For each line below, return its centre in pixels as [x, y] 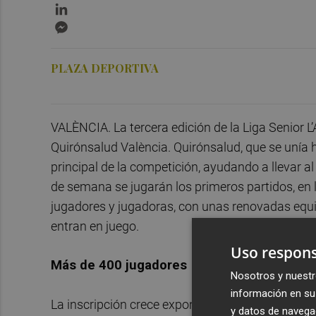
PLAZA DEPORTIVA [105, 68]
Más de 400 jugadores [119, 265]
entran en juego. [95, 226]
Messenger [99, 23]
